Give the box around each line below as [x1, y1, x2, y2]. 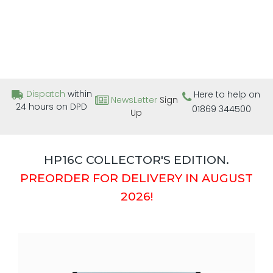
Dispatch [26, 88, 65, 101]
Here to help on [191, 88, 261, 101]
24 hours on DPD [16, 101, 88, 113]
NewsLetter [110, 94, 157, 107]
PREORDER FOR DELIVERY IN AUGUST [20, 170, 253, 185]
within [65, 88, 92, 101]
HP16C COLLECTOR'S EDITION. [44, 152, 229, 167]
